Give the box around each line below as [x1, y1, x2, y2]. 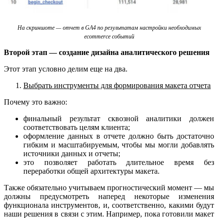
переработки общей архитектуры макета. [23, 166, 162, 175]
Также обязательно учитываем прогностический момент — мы [4, 183, 214, 192]
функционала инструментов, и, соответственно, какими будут [4, 200, 214, 209]
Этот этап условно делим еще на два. [4, 64, 127, 73]
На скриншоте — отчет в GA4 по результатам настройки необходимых [17, 24, 201, 31]
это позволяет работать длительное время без [23, 158, 214, 166]
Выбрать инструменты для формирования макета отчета [23, 81, 211, 90]
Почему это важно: [4, 97, 69, 106]
